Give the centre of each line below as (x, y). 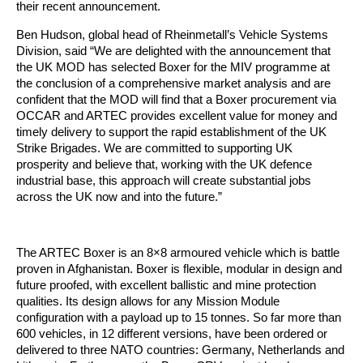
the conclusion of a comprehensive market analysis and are (173, 83)
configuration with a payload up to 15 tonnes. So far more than (179, 317)
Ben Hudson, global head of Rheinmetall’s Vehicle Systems (172, 34)
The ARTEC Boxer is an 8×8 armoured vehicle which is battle (178, 252)
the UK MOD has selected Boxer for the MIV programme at (173, 66)
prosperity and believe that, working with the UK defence (164, 164)
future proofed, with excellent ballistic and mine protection (166, 284)
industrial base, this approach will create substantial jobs (164, 180)
